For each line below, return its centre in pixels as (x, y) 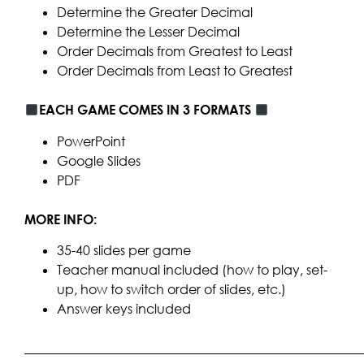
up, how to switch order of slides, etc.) (171, 289)
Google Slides (99, 160)
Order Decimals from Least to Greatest (175, 71)
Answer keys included (124, 308)
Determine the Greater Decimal (155, 13)
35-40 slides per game (124, 250)
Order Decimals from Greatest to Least (175, 52)
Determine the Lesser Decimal (148, 32)
